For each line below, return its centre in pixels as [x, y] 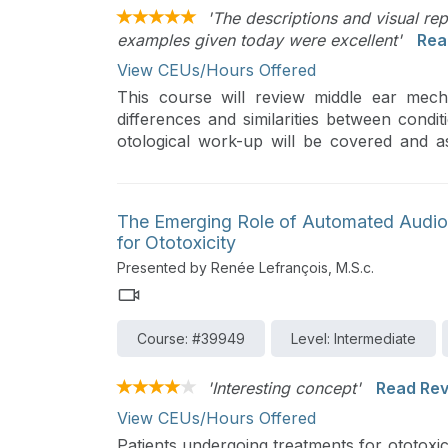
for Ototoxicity [176, 243]
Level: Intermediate [353, 339]
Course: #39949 [191, 339]
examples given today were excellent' [259, 39]
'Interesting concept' [284, 388]
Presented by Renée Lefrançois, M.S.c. [245, 268]
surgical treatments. [191, 162]
